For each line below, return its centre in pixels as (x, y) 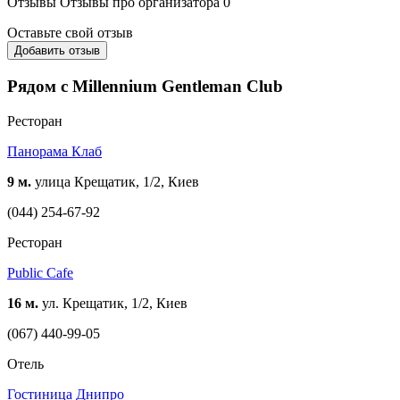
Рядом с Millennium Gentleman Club (145, 87)
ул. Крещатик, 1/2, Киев (113, 303)
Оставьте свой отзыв (70, 33)
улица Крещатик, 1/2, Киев (115, 181)
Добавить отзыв (57, 51)
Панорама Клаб (54, 151)
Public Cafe (40, 272)
